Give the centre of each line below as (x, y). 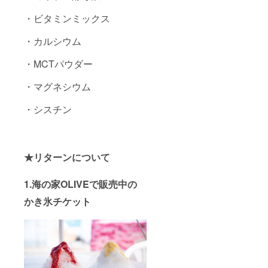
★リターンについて (67, 157)
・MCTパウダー (58, 64)
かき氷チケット (57, 202)
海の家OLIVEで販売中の (84, 184)
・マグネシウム (57, 87)
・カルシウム (53, 41)
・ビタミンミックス (67, 19)
